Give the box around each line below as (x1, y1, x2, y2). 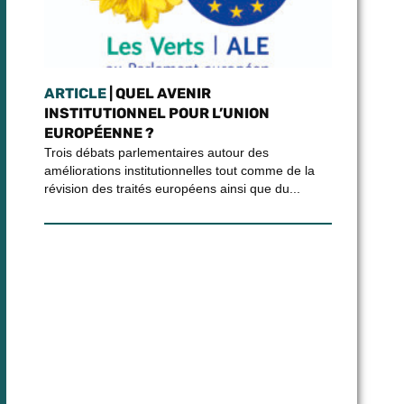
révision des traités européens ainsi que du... (43, 181, 300, 196)
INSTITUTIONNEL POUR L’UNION (43, 105, 270, 122)
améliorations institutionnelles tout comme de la (43, 163, 315, 178)
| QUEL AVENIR (106, 85, 211, 102)
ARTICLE (43, 85, 106, 102)
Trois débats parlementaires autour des (43, 145, 269, 160)
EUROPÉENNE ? (43, 124, 154, 142)
